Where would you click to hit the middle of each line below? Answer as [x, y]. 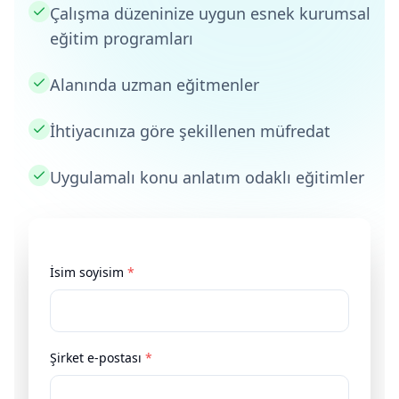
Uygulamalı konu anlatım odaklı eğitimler [207, 177]
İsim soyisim [89, 272]
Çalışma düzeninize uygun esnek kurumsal [210, 13]
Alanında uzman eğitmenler [155, 85]
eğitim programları [122, 38]
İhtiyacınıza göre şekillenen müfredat [190, 131]
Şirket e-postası [98, 358]
